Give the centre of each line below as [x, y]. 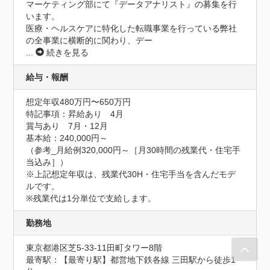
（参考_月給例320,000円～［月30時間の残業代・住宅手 [133, 150]
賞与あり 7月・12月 [67, 126]
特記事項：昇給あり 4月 [75, 114]
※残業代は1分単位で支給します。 [91, 199]
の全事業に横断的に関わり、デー [89, 41]
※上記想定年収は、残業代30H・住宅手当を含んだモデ [131, 174]
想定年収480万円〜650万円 [79, 102]
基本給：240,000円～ [67, 138]
